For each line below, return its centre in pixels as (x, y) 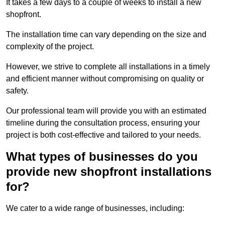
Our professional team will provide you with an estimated (106, 111)
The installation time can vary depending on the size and (106, 35)
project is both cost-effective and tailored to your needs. (103, 135)
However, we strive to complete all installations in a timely (108, 67)
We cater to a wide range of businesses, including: (95, 208)
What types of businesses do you (102, 157)
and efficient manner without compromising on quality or (105, 79)
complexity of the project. (50, 47)
